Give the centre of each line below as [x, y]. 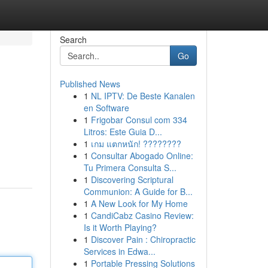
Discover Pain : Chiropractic [143, 239]
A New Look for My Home [139, 203]
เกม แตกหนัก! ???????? [136, 144]
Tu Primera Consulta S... [130, 167]
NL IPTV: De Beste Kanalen [143, 96]
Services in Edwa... [119, 251]
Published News [90, 84]
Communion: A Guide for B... [138, 191]
